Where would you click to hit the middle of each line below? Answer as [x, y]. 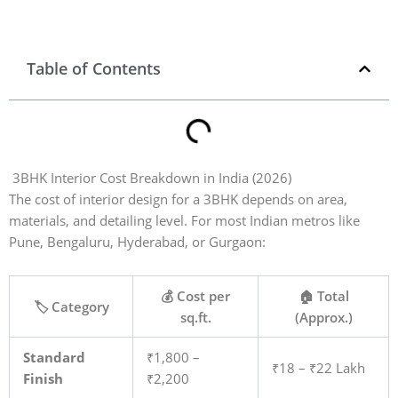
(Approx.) [323, 317]
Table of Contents [94, 69]
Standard [54, 357]
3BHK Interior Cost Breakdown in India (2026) [150, 178]
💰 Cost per [195, 295]
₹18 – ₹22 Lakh [318, 367]
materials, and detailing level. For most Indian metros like [184, 221]
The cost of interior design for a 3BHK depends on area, [178, 199]
